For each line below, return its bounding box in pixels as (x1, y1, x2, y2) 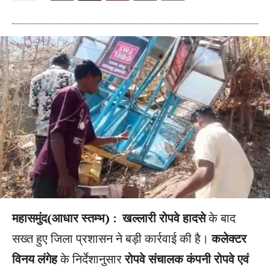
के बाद (206, 210, 236, 226)
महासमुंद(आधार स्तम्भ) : (12, 210, 119, 226)
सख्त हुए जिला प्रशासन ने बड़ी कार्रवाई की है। (12, 230, 209, 246)
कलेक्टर (209, 230, 246, 246)
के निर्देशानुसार (57, 251, 122, 267)
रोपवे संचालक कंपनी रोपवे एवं (122, 251, 249, 267)
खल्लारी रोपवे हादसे (122, 210, 206, 226)
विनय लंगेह (12, 251, 57, 267)
